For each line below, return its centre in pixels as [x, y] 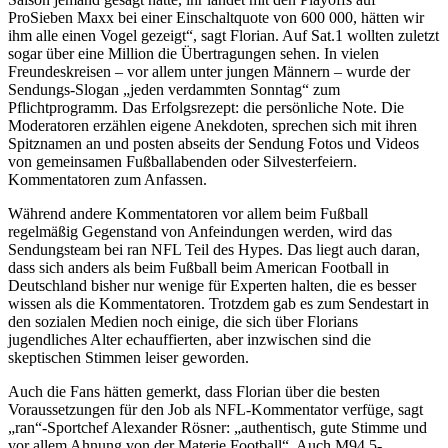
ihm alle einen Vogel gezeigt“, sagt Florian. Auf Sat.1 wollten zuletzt [223, 35]
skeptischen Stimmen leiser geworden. [128, 357]
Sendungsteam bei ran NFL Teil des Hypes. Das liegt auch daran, [214, 249]
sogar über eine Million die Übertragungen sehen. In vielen [193, 53]
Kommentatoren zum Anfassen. [107, 179]
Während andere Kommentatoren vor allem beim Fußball [188, 213]
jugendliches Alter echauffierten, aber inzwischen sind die [189, 339]
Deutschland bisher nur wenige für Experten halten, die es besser [212, 285]
